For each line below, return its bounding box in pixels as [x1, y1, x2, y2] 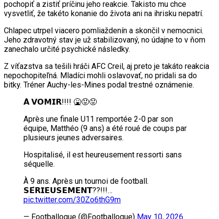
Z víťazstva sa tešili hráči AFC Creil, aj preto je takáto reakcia [4, 61, 209, 71]
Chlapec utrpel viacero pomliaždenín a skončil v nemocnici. [4, 25, 203, 35]
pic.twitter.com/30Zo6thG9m [23, 195, 121, 204]
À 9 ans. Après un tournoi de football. [23, 176, 149, 186]
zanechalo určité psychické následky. [4, 44, 130, 54]
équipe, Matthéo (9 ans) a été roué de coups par [23, 123, 187, 133]
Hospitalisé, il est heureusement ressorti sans [23, 150, 182, 159]
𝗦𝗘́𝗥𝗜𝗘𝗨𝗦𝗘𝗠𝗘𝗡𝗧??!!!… [23, 185, 112, 195]
